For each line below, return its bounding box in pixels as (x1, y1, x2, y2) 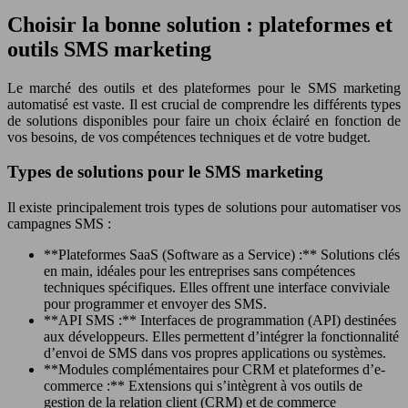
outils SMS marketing (7, 36, 211, 61)
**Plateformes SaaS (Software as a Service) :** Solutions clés (44, 247, 400, 263)
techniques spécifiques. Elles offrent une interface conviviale (44, 280, 390, 296)
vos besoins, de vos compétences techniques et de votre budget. (7, 128, 371, 145)
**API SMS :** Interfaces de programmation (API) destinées (44, 312, 396, 329)
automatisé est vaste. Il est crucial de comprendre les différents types (7, 96, 401, 112)
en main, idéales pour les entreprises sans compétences (44, 263, 355, 280)
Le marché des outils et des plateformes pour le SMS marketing (7, 79, 401, 96)
